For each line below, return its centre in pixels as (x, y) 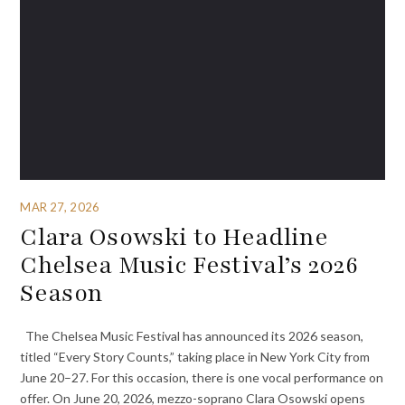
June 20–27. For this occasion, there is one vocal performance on (202, 377)
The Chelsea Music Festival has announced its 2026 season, (192, 335)
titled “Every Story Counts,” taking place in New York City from (195, 356)
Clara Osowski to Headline (174, 237)
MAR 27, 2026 (60, 207)
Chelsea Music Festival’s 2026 (189, 265)
